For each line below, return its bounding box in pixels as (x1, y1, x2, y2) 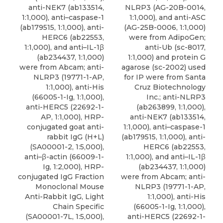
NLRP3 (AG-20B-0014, (125, 3, 206, 12)
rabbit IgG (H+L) (47, 132, 104, 142)
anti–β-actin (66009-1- (24, 152, 104, 162)
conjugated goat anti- (27, 122, 104, 132)
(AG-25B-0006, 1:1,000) (124, 23, 206, 32)
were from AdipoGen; (129, 33, 206, 42)
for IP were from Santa (124, 73, 206, 82)
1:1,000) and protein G (128, 53, 206, 62)
